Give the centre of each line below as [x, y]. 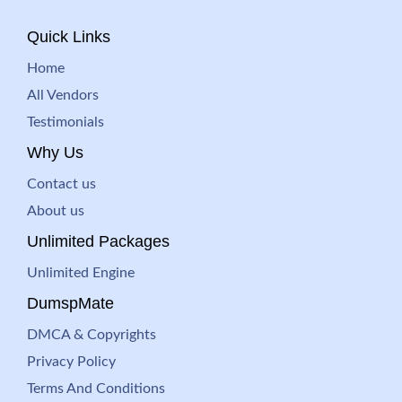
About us [56, 211]
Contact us [61, 184]
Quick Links [69, 37]
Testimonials [66, 122]
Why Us [55, 153]
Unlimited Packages [98, 241]
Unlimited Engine [81, 273]
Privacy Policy [71, 362]
